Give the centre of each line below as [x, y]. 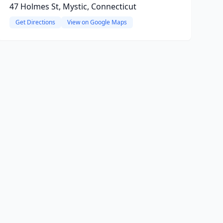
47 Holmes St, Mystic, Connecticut [73, 6]
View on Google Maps [97, 22]
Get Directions [35, 22]
